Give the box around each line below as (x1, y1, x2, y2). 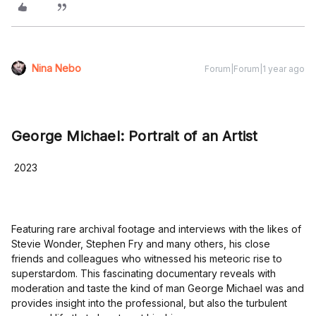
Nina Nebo (32, 62, 81, 75)
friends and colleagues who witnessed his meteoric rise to (11, 253, 282, 265)
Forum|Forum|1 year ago (205, 63, 305, 75)
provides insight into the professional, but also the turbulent (11, 297, 287, 310)
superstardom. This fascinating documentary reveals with (11, 267, 276, 280)
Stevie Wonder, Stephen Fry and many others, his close (11, 238, 270, 250)
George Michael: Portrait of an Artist (11, 128, 258, 145)
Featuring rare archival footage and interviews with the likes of (11, 223, 301, 236)
